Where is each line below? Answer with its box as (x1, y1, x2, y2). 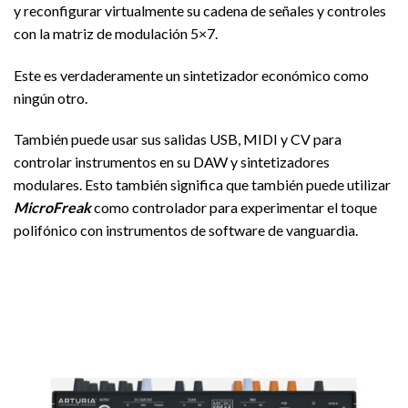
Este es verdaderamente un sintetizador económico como (14, 66, 369, 84)
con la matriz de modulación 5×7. (14, 24, 218, 42)
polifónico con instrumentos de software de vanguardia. (14, 221, 358, 240)
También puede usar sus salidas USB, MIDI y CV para (14, 130, 342, 148)
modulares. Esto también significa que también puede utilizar (14, 176, 391, 194)
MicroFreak (14, 199, 94, 217)
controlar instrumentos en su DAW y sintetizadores (14, 153, 330, 171)
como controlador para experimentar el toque (94, 199, 377, 217)
